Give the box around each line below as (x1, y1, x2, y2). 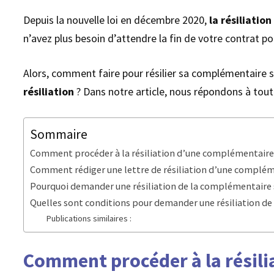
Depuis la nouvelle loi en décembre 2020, (23, 13, 210, 28)
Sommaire (30, 126, 88, 143)
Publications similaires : (46, 213, 132, 224)
